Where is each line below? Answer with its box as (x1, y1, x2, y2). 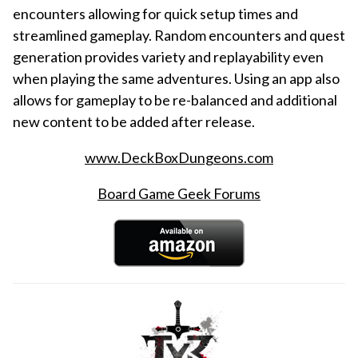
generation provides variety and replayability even (13, 47, 324, 66)
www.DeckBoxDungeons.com (85, 148, 273, 166)
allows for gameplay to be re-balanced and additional (13, 90, 337, 109)
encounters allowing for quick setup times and (13, 4, 298, 22)
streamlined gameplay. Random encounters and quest (13, 26, 345, 44)
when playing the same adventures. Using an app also (13, 69, 340, 87)
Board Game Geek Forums (97, 184, 261, 202)
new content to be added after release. (13, 112, 255, 130)
